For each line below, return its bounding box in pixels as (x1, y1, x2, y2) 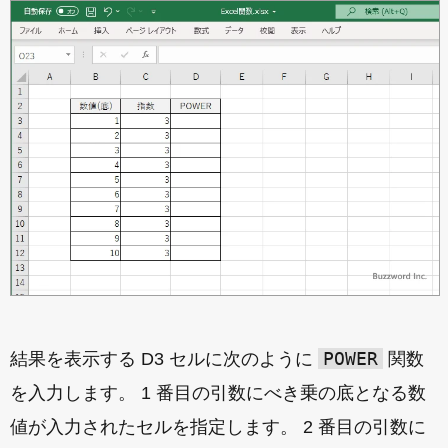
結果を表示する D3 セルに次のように (10, 349, 318, 370)
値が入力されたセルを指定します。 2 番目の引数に (10, 417, 426, 438)
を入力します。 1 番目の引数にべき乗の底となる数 (10, 383, 426, 404)
